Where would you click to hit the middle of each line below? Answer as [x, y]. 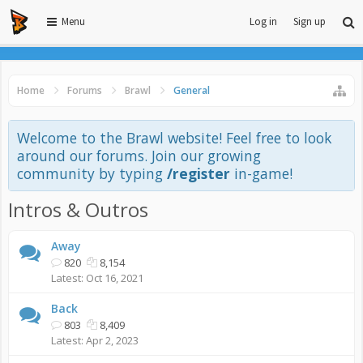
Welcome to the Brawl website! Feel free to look [174, 138]
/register [199, 173]
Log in [263, 21]
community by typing [92, 173]
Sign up [310, 21]
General [192, 90]
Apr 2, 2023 [112, 340]
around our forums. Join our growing [139, 156]
